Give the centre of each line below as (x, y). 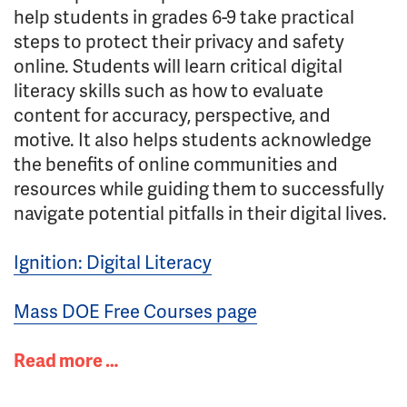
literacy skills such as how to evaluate (169, 90)
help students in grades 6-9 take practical (184, 16)
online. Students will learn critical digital (178, 65)
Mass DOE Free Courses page (135, 311)
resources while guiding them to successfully (199, 188)
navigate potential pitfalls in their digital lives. (200, 213)
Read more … (66, 360)
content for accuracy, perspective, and (172, 114)
